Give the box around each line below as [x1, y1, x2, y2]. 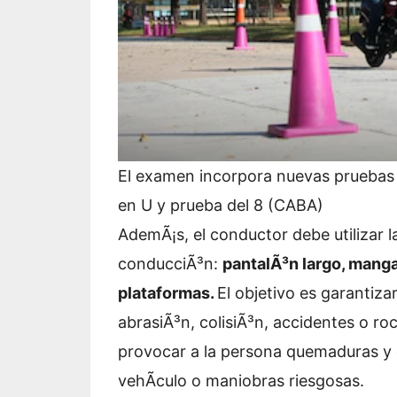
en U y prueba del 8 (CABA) [118, 196, 323, 215]
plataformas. [118, 284, 217, 303]
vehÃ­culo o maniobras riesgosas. [118, 371, 364, 391]
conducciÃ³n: [118, 254, 222, 274]
